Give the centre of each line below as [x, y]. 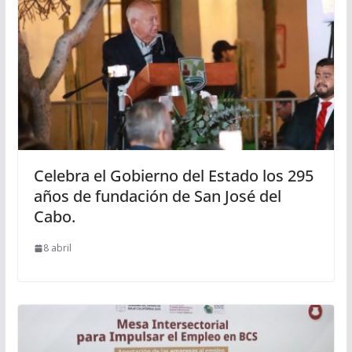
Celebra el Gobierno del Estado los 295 [173, 176]
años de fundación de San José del [157, 196]
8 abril [57, 248]
